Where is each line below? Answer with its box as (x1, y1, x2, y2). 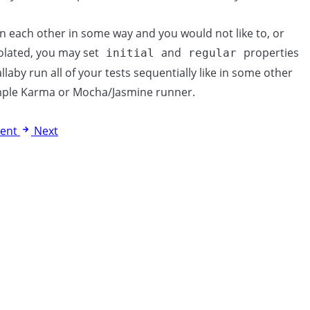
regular (188, 46, 237, 60)
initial (106, 46, 154, 60)
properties (241, 45, 299, 60)
